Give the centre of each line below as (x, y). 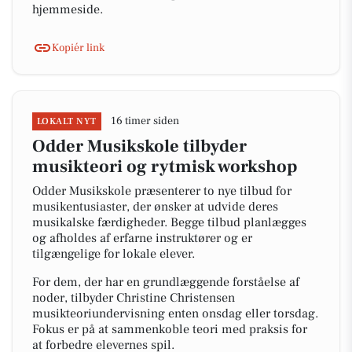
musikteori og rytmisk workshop (165, 167)
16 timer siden (145, 121)
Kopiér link (78, 48)
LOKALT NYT (67, 121)
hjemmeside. (68, 9)
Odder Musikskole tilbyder (139, 146)
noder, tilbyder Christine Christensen (134, 298)
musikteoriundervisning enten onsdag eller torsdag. (175, 313)
